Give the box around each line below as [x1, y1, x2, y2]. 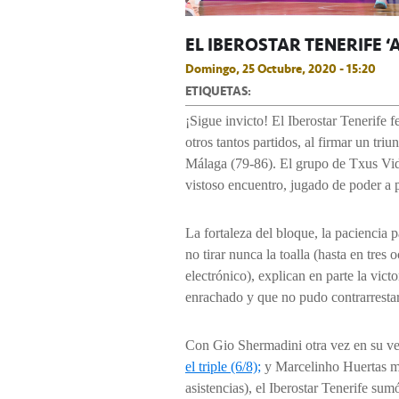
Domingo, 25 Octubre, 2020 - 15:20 [185, 59, 376, 79]
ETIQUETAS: [185, 81, 251, 102]
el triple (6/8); [185, 359, 261, 375]
